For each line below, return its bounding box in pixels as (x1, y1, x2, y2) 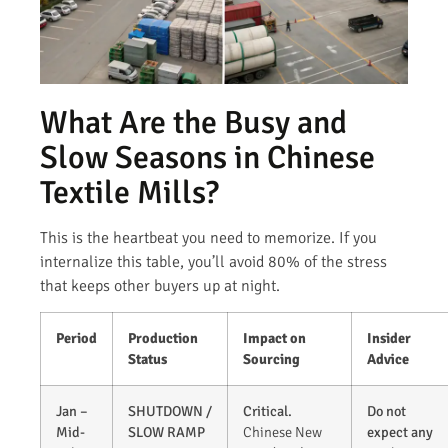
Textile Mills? (40, 172, 219, 212)
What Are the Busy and (40, 102, 347, 142)
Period (56, 329, 97, 348)
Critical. (243, 402, 292, 421)
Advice (367, 350, 409, 369)
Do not (367, 402, 406, 421)
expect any (367, 423, 433, 442)
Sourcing (243, 350, 300, 369)
